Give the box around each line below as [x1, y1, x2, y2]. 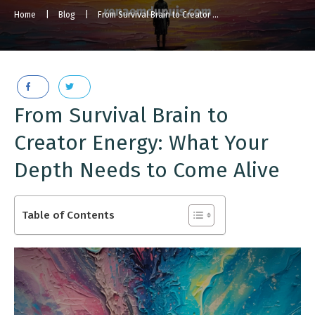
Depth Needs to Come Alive [14, 157, 280, 183]
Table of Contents [22, 208, 115, 221]
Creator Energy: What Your [14, 129, 269, 155]
